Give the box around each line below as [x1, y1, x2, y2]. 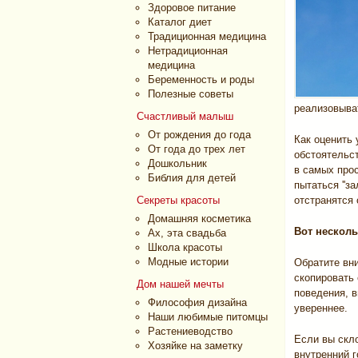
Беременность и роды [148, 74, 254, 86]
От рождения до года [148, 129, 251, 141]
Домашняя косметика [148, 213, 251, 225]
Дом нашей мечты [137, 278, 224, 290]
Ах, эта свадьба [148, 227, 226, 239]
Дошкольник [148, 157, 207, 169]
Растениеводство [148, 325, 233, 337]
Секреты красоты [137, 194, 220, 206]
